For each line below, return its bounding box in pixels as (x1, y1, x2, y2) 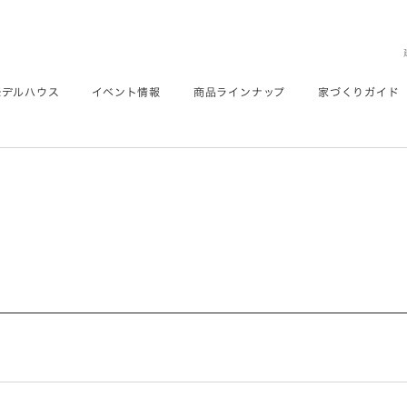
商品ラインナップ (193, 86, 286, 97)
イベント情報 (92, 86, 161, 97)
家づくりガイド (317, 86, 400, 97)
